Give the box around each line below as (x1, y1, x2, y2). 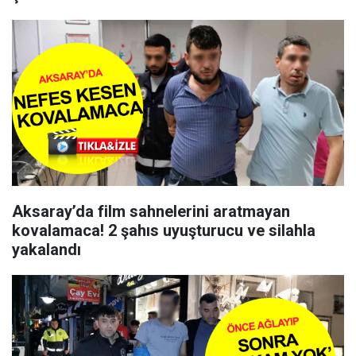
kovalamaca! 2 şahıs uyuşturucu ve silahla (12, 221, 315, 240)
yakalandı (12, 240, 81, 259)
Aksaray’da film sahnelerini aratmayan (12, 202, 290, 221)
